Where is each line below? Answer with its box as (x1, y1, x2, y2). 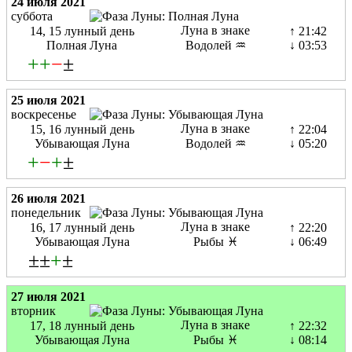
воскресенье (11, 108, 76, 122)
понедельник (11, 206, 81, 220)
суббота (11, 9, 53, 24)
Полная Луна (46, 38, 117, 53)
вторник (11, 304, 56, 318)
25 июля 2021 (11, 93, 86, 108)
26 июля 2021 (11, 192, 86, 206)
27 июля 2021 (11, 290, 86, 304)
